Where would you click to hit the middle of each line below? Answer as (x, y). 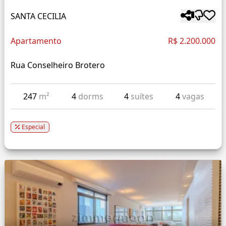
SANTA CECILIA (38, 16)
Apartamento (36, 41)
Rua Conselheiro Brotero (58, 65)
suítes (142, 97)
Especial (33, 127)
